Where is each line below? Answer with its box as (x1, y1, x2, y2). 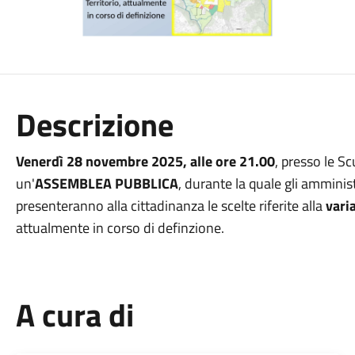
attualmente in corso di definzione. (15, 217, 224, 239)
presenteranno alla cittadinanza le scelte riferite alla (15, 195, 326, 216)
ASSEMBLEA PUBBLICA (34, 173, 178, 194)
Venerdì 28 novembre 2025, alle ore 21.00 (15, 151, 275, 172)
